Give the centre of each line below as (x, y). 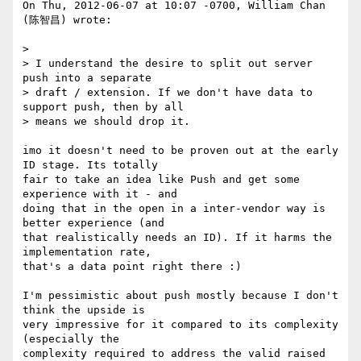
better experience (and (93, 223)
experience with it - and (100, 194)
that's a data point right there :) (132, 267)
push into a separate (87, 78)
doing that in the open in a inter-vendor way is (174, 209)
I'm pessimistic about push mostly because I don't (180, 296)
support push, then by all (103, 107)
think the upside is (84, 310)
